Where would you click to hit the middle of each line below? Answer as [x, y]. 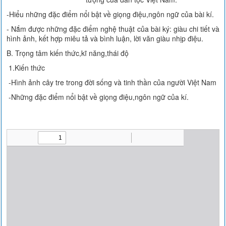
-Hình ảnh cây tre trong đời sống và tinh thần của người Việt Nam [112, 82]
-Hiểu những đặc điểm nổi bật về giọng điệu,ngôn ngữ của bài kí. [110, 14]
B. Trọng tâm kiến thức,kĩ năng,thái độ [68, 53]
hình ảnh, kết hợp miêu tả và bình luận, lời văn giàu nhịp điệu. [105, 38]
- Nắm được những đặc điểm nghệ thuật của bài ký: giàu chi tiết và [113, 29]
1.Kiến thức [26, 68]
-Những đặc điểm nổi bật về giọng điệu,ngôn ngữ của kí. [98, 97]
